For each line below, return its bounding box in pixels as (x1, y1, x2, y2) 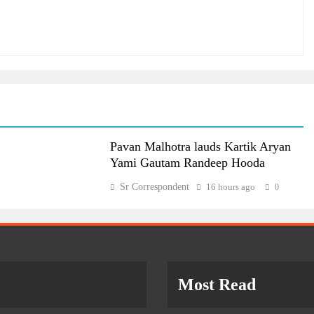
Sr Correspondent (119, 181, 189, 192)
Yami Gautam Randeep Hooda (109, 155, 265, 170)
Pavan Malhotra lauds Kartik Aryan (109, 139, 291, 153)
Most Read (178, 275, 256, 294)
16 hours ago (205, 181, 255, 192)
